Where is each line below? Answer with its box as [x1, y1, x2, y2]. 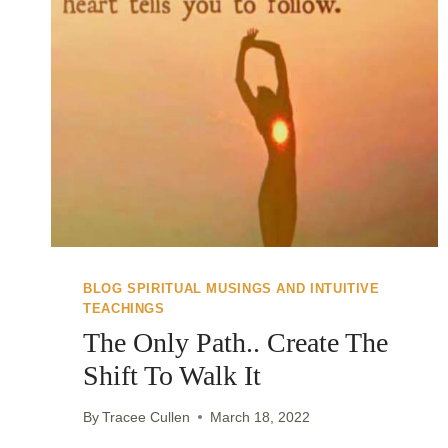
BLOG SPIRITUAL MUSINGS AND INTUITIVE [83, 282, 380, 297]
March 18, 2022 [210, 408, 311, 425]
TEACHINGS [83, 302, 165, 317]
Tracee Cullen [102, 408, 191, 425]
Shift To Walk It [83, 359, 261, 391]
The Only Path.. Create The [83, 326, 388, 358]
